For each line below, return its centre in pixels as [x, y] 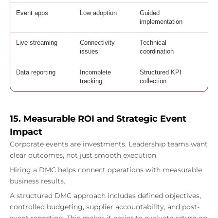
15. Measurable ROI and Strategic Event [98, 119]
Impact [26, 132]
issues [89, 52]
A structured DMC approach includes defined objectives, [105, 196]
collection [153, 81]
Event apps [32, 13]
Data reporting [36, 73]
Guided [150, 13]
